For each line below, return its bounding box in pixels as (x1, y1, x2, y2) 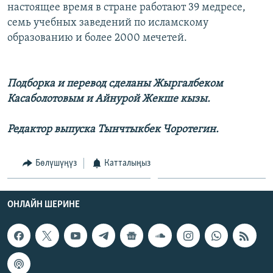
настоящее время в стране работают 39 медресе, (7, 1, 246, 13)
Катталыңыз (104, 158, 151, 168)
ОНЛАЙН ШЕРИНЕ (7, 200, 80, 210)
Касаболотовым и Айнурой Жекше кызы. (7, 93, 210, 105)
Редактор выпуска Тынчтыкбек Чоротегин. (7, 123, 219, 135)
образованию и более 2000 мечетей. (7, 32, 187, 44)
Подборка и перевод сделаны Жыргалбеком (7, 77, 223, 90)
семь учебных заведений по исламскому (7, 16, 208, 29)
